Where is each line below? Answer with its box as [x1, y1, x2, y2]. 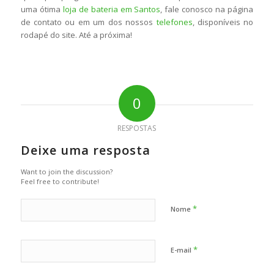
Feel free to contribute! [20, 177, 99, 187]
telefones [156, 17, 193, 28]
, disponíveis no [192, 17, 254, 28]
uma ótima [20, 4, 63, 15]
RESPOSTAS [117, 123, 157, 134]
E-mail [170, 245, 193, 255]
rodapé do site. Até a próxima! [20, 29, 132, 41]
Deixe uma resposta [20, 142, 150, 159]
